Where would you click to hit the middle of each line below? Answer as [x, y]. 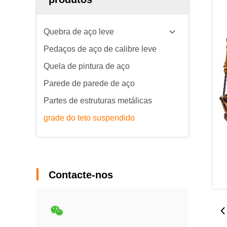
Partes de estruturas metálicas [98, 101]
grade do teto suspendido [89, 118]
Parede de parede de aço [89, 83]
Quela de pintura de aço [87, 66]
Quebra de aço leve [79, 32]
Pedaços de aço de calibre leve [100, 49]
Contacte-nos [81, 175]
